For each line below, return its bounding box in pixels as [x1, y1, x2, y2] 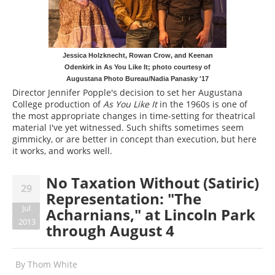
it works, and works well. [12, 144, 112, 157]
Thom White [28, 258, 77, 270]
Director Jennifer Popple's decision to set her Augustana [12, 86, 242, 98]
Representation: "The [46, 188, 201, 209]
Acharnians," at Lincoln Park [46, 204, 255, 225]
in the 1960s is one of [157, 98, 247, 110]
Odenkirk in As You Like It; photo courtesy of [64, 63, 211, 71]
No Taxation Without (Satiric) [46, 172, 259, 193]
